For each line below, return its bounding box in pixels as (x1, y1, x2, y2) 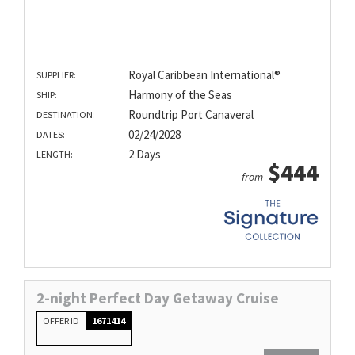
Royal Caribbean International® (128, 67, 281, 83)
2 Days (128, 147, 161, 162)
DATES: (36, 128, 65, 141)
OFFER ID (43, 315, 81, 327)
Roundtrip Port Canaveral (128, 107, 254, 123)
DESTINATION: (36, 109, 95, 121)
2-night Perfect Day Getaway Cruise (36, 288, 279, 308)
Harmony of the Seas (128, 87, 232, 103)
